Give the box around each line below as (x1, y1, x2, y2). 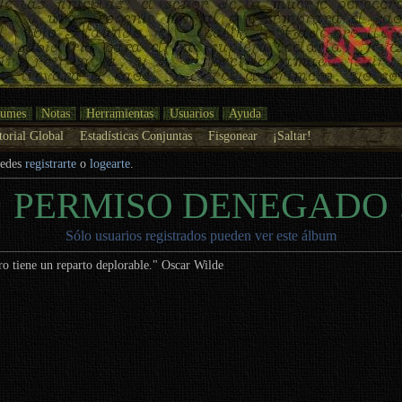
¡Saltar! (273, 128, 312, 143)
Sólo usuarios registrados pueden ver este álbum (66, 226, 336, 244)
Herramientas (85, 106, 153, 120)
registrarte (25, 157, 77, 171)
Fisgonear (207, 128, 258, 143)
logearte (90, 157, 131, 171)
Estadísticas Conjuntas (79, 128, 192, 143)
